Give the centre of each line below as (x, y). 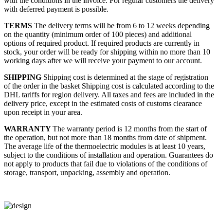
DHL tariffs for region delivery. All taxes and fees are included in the (109, 95)
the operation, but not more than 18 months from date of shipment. (105, 138)
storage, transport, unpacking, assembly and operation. (87, 173)
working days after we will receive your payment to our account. (103, 61)
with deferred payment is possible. (56, 9)
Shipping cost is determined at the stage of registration (126, 77)
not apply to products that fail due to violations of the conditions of (106, 164)
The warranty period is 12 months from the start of (130, 129)
